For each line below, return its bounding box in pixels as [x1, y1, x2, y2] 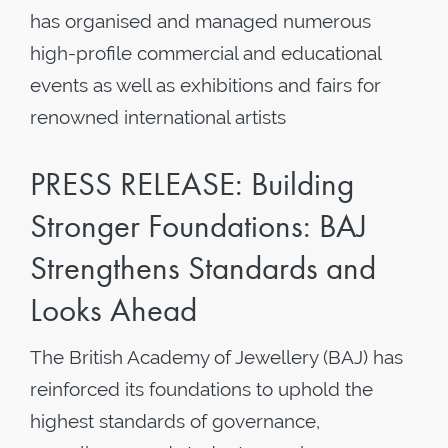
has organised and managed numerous [30, 10, 371, 32]
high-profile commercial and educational [30, 42, 381, 64]
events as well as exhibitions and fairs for [30, 74, 381, 96]
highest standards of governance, [30, 410, 320, 432]
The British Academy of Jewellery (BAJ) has [30, 346, 403, 368]
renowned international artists [30, 106, 286, 128]
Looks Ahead [30, 289, 197, 331]
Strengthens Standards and [30, 247, 376, 289]
